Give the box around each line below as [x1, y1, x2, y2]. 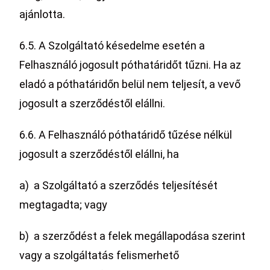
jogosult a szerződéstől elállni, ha [19, 148, 180, 160]
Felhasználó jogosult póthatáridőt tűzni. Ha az [19, 58, 242, 71]
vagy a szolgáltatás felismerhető [19, 249, 180, 262]
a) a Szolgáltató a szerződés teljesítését [19, 179, 218, 192]
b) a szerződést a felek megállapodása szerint [19, 230, 246, 242]
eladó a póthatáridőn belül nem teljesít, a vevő [19, 78, 241, 90]
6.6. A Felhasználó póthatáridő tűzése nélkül [19, 128, 233, 141]
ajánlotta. [19, 8, 66, 20]
